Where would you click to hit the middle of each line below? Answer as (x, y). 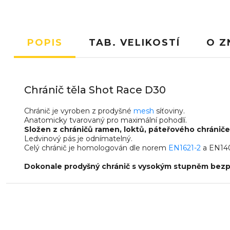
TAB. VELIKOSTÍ (134, 43)
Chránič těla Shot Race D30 (95, 90)
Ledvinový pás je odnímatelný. (78, 139)
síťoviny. (169, 111)
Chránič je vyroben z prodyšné (79, 111)
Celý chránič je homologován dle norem (96, 148)
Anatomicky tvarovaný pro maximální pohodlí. (106, 120)
